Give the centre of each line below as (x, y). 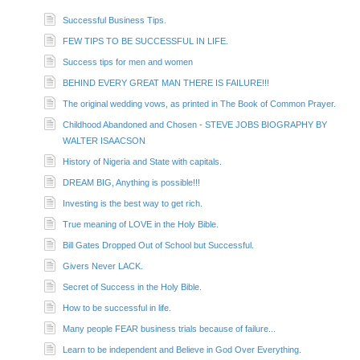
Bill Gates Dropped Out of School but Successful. (158, 245)
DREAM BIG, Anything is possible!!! (131, 182)
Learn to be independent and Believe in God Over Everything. (182, 349)
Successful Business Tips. (115, 20)
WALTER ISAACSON (104, 140)
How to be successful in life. (117, 307)
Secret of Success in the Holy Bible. (132, 286)
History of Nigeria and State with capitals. (142, 161)
